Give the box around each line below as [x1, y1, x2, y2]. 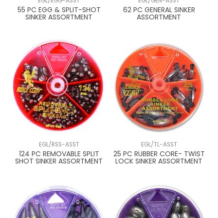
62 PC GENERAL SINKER [123, 4, 195, 15]
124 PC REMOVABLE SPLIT [18, 148, 99, 159]
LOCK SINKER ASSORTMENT [115, 156, 203, 166]
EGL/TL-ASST [141, 140, 177, 148]
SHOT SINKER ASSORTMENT [15, 156, 103, 166]
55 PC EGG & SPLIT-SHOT [17, 4, 101, 15]
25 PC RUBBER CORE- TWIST [113, 148, 205, 159]
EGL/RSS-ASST [38, 140, 79, 148]
